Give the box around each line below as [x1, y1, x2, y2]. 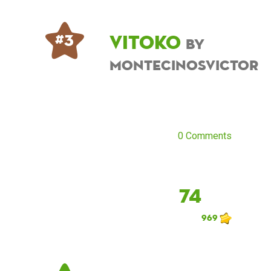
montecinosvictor [109, 56, 258, 74]
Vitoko [109, 30, 186, 54]
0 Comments [178, 130, 232, 142]
